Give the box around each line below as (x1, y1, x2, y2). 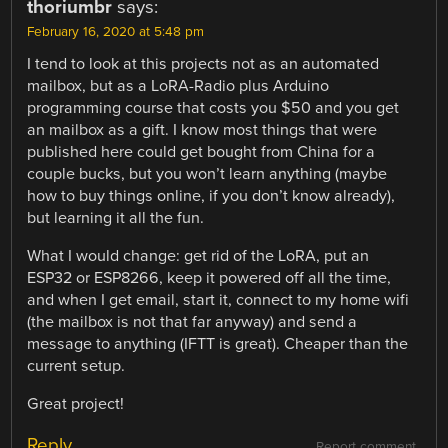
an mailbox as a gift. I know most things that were (27, 119, 378, 140)
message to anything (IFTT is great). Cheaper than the (27, 333, 409, 354)
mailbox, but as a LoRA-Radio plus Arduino (27, 75, 330, 96)
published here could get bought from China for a (27, 141, 376, 162)
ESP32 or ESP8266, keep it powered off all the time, (27, 267, 392, 288)
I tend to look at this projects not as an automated (27, 53, 380, 74)
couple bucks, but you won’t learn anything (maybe (27, 163, 388, 184)
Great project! (27, 394, 125, 415)
